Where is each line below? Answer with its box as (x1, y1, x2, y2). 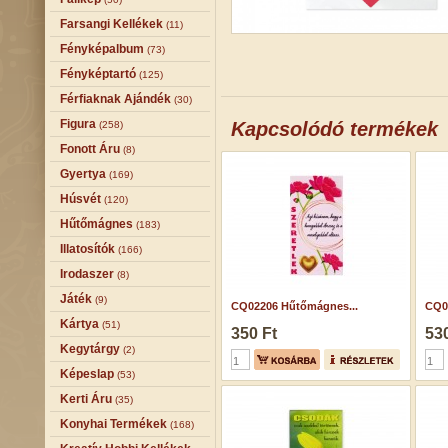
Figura (60, 117, 96, 131)
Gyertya (60, 167, 106, 181)
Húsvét (60, 192, 101, 206)
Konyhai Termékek (60, 417, 167, 431)
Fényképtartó (60, 67, 136, 81)
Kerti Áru (60, 392, 112, 406)
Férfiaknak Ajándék (60, 92, 171, 106)
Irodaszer (60, 267, 114, 281)
